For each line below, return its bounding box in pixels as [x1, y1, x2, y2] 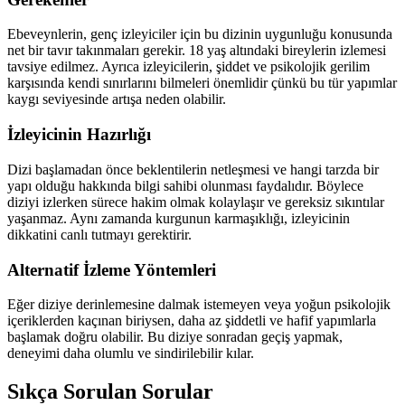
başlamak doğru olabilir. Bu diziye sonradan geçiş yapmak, [7, 329, 343, 345]
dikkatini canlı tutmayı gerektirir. [7, 226, 192, 242]
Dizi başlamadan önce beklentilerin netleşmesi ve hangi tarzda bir [7, 161, 379, 177]
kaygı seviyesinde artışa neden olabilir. [7, 91, 226, 108]
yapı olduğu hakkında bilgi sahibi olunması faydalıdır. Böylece [7, 177, 363, 193]
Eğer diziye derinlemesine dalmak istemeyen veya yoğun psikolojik [7, 297, 391, 313]
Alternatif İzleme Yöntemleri [7, 259, 216, 279]
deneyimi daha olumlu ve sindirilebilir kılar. [7, 345, 254, 362]
